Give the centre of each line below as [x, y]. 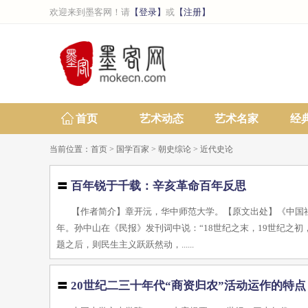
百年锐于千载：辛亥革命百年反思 [159, 186]
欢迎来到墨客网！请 [90, 12]
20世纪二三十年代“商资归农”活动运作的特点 [189, 286]
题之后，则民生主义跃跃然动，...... [125, 244]
